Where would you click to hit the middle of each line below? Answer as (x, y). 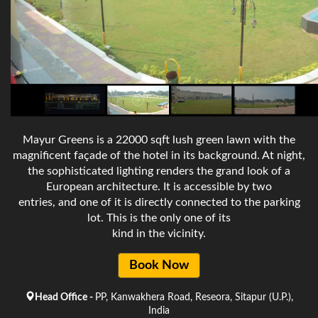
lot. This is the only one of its (159, 218)
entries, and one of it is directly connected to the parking (159, 202)
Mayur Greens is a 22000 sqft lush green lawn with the (159, 139)
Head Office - (65, 297)
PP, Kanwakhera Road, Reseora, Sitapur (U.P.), (194, 297)
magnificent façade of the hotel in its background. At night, (159, 155)
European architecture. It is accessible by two (159, 186)
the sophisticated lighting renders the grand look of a (159, 171)
